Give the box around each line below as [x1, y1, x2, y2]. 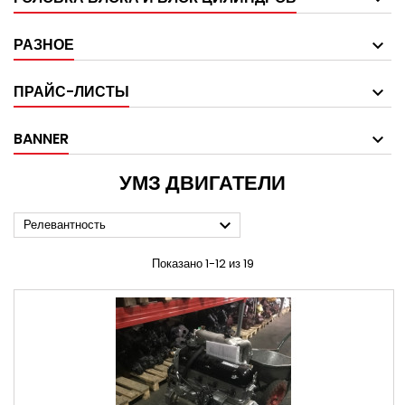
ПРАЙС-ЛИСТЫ [14, 81, 129, 103]
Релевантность [24, 216, 106, 234]
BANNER [14, 128, 69, 150]
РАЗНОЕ [14, 34, 74, 56]
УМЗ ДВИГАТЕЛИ [119, 169, 286, 198]
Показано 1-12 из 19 [151, 255, 254, 273]
